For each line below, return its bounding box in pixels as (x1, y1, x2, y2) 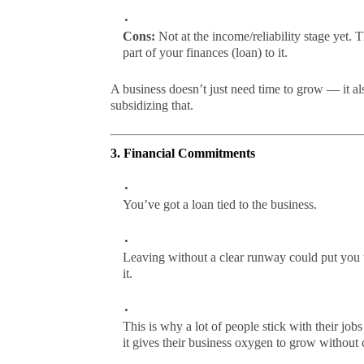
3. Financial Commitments (110, 145, 255, 160)
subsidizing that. (110, 97, 193, 112)
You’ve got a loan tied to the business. (122, 197, 317, 211)
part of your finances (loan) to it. (122, 45, 288, 59)
